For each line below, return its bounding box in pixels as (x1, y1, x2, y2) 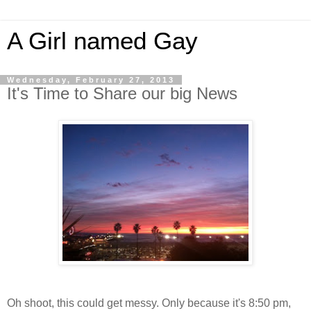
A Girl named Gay (7, 28, 198, 54)
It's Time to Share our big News (7, 84, 237, 103)
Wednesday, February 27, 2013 (7, 76, 175, 84)
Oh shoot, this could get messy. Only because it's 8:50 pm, (7, 296, 291, 309)
